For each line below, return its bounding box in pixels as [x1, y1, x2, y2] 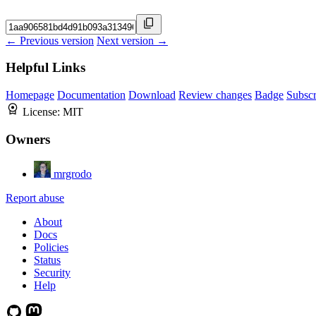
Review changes [178, 89, 252, 102]
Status [34, 253, 61, 266]
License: [23, 106, 63, 119]
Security [34, 266, 71, 279]
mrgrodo [54, 167, 92, 180]
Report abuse [6, 191, 64, 204]
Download [128, 89, 176, 102]
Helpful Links [6, 60, 85, 75]
